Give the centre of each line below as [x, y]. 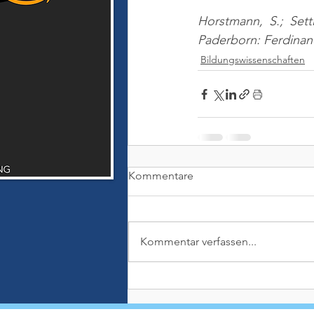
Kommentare [161, 176]
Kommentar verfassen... [198, 241]
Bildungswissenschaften [253, 60]
